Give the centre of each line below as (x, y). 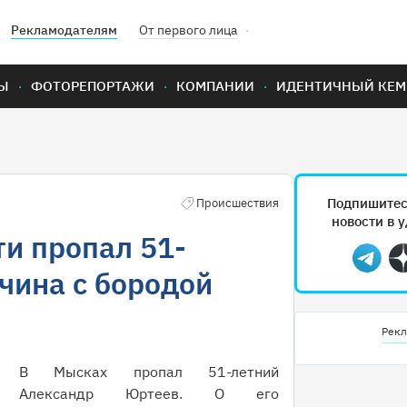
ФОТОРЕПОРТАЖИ (93, 86)
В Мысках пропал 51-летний (149, 372)
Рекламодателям (64, 30)
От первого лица (188, 30)
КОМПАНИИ (215, 86)
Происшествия (238, 203)
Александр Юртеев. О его (149, 393)
